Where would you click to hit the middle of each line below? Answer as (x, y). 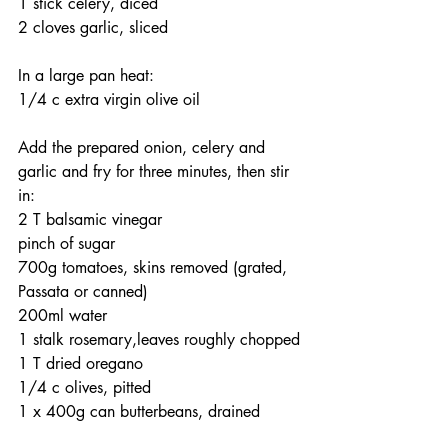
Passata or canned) (83, 291)
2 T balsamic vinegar (90, 219)
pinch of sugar (66, 243)
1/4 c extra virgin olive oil (109, 99)
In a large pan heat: (86, 75)
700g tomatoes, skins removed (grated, (155, 267)
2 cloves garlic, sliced (93, 27)
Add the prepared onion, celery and (144, 147)
